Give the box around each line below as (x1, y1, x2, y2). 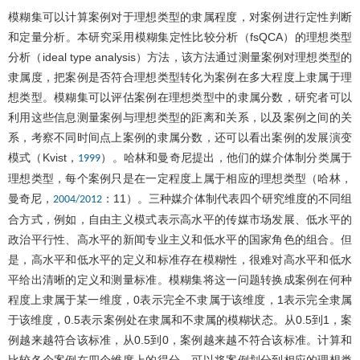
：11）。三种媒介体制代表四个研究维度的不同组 (102, 191, 353, 205)
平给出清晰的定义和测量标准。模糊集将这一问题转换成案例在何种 (8, 272, 352, 286)
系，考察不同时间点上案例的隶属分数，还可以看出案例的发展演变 (8, 130, 352, 144)
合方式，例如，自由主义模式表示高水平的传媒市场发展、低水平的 (8, 212, 352, 226)
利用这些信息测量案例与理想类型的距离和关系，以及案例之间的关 (8, 110, 352, 124)
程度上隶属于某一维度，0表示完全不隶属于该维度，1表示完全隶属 (8, 292, 352, 306)
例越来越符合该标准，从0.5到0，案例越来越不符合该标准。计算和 (8, 333, 352, 346)
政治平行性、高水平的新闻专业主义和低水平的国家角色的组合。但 (8, 232, 352, 246)
